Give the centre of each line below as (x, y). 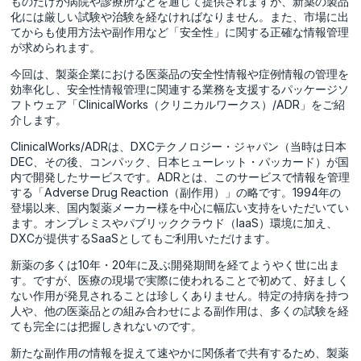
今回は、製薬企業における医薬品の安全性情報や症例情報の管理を (180, 73)
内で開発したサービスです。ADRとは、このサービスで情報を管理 (180, 176)
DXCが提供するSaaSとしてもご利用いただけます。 (144, 238)
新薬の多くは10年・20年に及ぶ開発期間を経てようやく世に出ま (176, 264)
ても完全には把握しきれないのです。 (107, 326)
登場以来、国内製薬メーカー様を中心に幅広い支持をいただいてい (180, 207)
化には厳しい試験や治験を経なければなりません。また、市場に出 (180, 16)
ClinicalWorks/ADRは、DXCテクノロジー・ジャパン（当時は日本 (179, 146)
